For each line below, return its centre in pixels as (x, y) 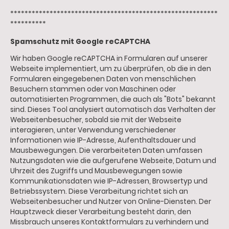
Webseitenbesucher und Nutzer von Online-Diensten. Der (111, 202)
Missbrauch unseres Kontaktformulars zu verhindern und (109, 222)
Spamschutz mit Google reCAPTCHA (80, 41)
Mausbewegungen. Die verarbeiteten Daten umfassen (106, 151)
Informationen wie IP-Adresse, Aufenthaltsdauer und (103, 141)
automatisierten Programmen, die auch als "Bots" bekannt (113, 100)
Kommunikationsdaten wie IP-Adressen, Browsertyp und (109, 181)
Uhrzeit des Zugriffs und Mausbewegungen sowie (96, 171)
